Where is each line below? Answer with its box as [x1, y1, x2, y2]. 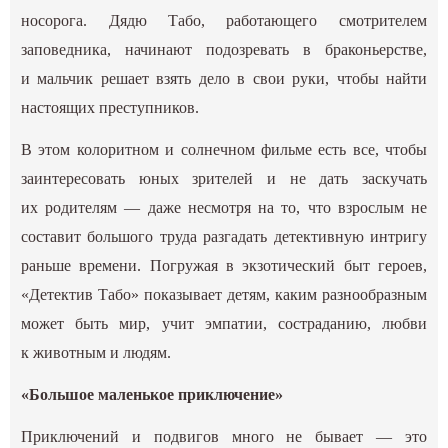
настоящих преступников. [21, 98, 204, 116]
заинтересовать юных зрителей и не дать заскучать [21, 170, 427, 187]
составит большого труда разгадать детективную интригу [21, 228, 427, 245]
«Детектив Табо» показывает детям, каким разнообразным [21, 286, 427, 303]
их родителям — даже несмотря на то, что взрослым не [21, 199, 427, 216]
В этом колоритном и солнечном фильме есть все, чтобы [21, 141, 427, 158]
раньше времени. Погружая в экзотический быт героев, [21, 257, 427, 274]
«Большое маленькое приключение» [21, 386, 284, 404]
